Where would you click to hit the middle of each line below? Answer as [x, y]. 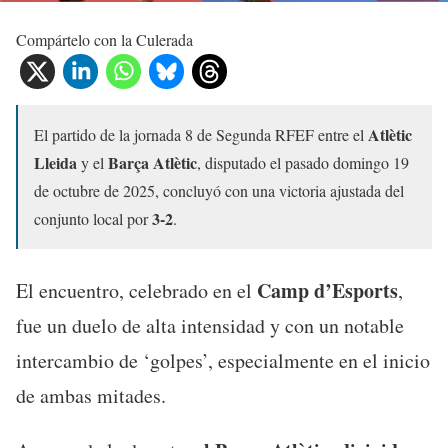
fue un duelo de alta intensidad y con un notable [210, 325]
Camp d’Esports [327, 290]
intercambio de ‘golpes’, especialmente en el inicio [223, 360]
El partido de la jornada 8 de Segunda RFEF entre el [201, 134]
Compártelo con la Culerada [104, 39]
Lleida [55, 162]
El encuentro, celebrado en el [136, 290]
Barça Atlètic [152, 162]
